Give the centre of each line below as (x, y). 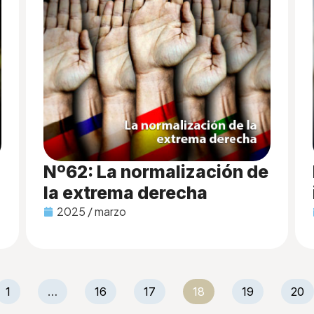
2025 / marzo (92, 211)
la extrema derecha (126, 192)
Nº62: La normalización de (156, 171)
